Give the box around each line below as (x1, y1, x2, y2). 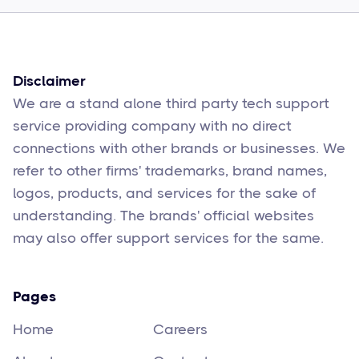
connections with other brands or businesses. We (13, 139, 345, 156)
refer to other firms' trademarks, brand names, (13, 162, 327, 179)
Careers (153, 321, 208, 337)
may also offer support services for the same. (13, 229, 324, 246)
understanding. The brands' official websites (13, 207, 314, 224)
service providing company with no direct (13, 117, 292, 134)
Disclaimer (13, 72, 86, 89)
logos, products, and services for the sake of (13, 184, 316, 201)
